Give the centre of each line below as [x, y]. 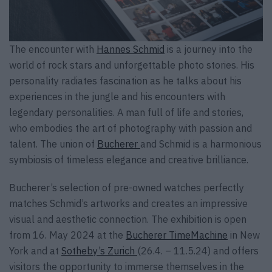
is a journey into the [209, 49]
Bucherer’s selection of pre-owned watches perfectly [127, 188]
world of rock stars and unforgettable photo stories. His [132, 65]
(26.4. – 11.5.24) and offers [198, 251]
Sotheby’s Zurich [98, 251]
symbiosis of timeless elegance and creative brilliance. [129, 160]
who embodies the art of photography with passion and [131, 128]
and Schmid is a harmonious [201, 144]
